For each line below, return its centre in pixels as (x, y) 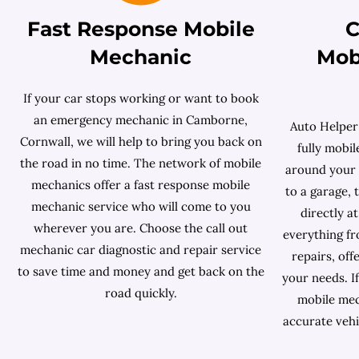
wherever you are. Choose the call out (141, 228)
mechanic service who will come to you (141, 207)
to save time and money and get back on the (141, 272)
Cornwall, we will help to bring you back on (141, 142)
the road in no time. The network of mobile (141, 163)
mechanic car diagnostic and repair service (141, 250)
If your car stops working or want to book (141, 99)
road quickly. (141, 293)
